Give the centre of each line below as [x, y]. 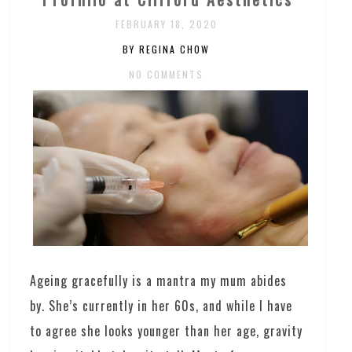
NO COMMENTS [167, 74]
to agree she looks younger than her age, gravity [167, 330]
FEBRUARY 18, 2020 [166, 24]
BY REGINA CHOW [167, 49]
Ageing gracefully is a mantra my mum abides [159, 280]
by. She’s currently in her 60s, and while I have [161, 305]
